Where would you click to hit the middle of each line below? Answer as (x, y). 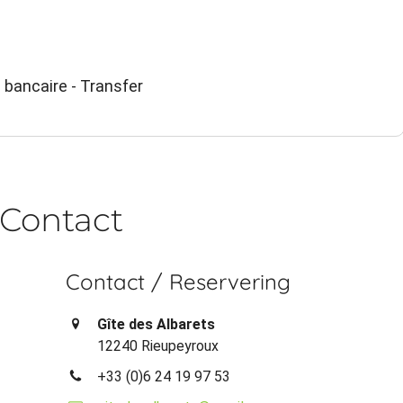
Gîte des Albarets (157, 325)
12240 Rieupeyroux (158, 346)
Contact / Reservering (179, 282)
